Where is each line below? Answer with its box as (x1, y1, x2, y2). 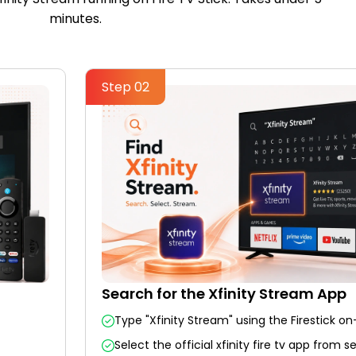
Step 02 (102, 77, 149, 96)
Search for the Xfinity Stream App (102, 284, 346, 304)
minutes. (49, 9, 102, 28)
